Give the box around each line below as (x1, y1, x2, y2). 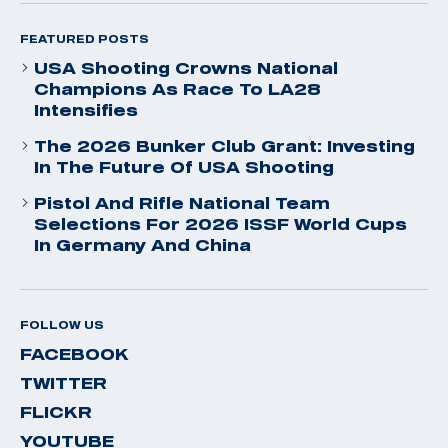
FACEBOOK (20, 344, 129, 363)
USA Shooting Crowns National (34, 58, 338, 77)
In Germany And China (34, 235, 251, 254)
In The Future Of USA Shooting (34, 157, 334, 176)
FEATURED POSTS (20, 32, 149, 45)
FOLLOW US (20, 318, 104, 331)
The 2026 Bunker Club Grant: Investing (34, 136, 415, 155)
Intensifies (34, 100, 138, 119)
